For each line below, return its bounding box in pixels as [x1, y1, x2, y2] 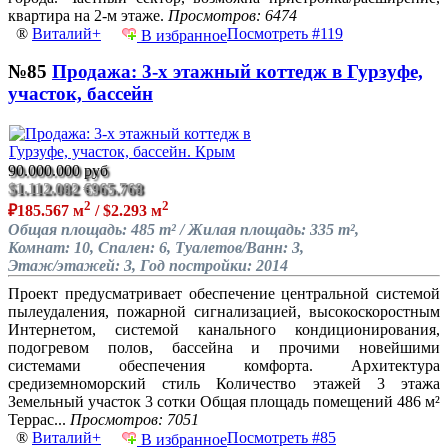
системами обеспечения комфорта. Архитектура [8, 357, 440, 375]
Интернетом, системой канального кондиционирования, [8, 321, 440, 339]
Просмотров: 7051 [70, 411, 199, 429]
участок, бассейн [8, 83, 153, 105]
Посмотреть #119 [227, 24, 343, 42]
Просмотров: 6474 [168, 6, 297, 24]
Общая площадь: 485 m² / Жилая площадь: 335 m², [8, 221, 359, 239]
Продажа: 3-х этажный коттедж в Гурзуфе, [52, 61, 423, 83]
